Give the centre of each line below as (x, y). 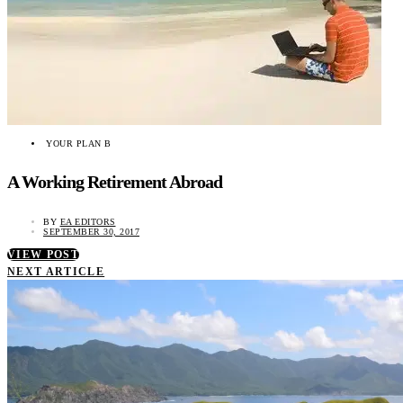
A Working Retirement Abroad (115, 182)
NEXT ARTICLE (56, 271)
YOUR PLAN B (79, 143)
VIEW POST (44, 254)
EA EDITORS (88, 221)
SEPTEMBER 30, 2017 (91, 231)
